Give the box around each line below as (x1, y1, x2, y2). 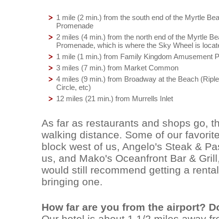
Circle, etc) (56, 83, 91, 91)
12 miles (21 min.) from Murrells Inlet (56, 94, 173, 103)
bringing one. (42, 176, 103, 187)
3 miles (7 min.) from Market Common (56, 64, 178, 72)
